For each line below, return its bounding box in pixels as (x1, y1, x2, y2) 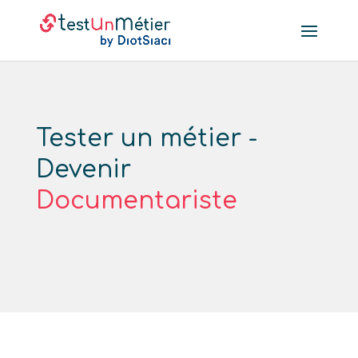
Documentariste (35, 188, 237, 214)
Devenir (35, 157, 131, 183)
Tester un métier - (35, 125, 257, 152)
